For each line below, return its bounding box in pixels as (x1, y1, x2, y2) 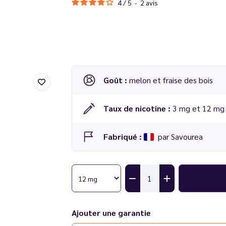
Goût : (103, 75, 129, 85)
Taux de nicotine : (103, 103, 173, 114)
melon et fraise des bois (129, 75, 213, 85)
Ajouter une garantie (71, 207, 151, 218)
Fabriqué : (103, 131, 144, 142)
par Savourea (155, 131, 203, 142)
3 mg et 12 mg (172, 103, 224, 114)
